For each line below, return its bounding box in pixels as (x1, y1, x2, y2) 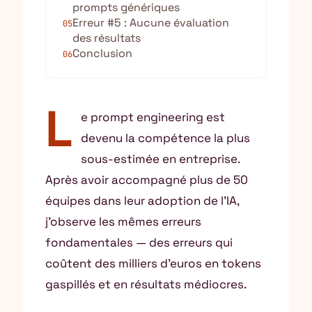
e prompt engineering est (81, 109, 225, 125)
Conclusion (72, 46, 132, 61)
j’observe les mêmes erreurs (45, 214, 201, 229)
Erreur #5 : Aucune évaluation (72, 15, 229, 30)
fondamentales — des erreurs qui (45, 235, 233, 250)
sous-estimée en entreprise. (81, 151, 240, 166)
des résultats (72, 31, 141, 45)
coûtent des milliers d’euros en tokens (45, 256, 261, 271)
